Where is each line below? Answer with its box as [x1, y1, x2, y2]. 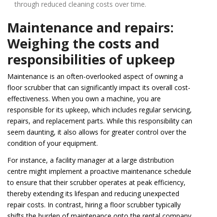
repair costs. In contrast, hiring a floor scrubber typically [7, 200, 181, 209]
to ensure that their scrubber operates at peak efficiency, [7, 177, 186, 187]
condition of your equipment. [7, 138, 98, 148]
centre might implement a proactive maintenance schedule [7, 166, 191, 176]
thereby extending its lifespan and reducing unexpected [7, 188, 179, 198]
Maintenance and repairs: [7, 18, 174, 36]
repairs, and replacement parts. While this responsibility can [7, 116, 192, 125]
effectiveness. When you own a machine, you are [7, 93, 161, 103]
